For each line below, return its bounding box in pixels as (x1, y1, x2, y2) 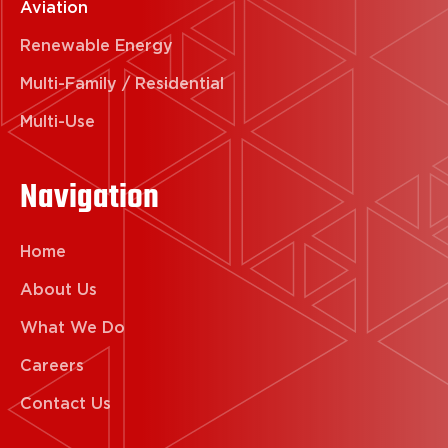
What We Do (20, 318, 125, 338)
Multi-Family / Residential (20, 74, 224, 94)
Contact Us (20, 394, 111, 414)
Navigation (20, 173, 159, 225)
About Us (20, 280, 97, 300)
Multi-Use (20, 112, 95, 132)
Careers (20, 356, 84, 376)
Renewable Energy (20, 36, 173, 56)
